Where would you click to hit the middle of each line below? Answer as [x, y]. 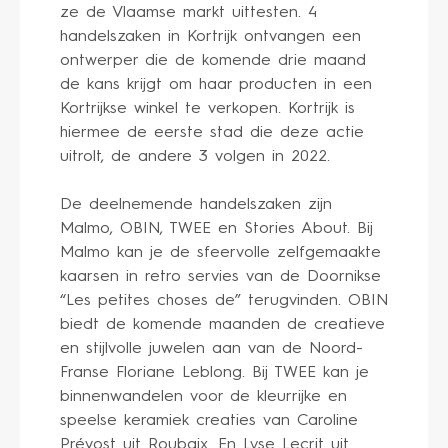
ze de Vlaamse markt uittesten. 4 [188, 12]
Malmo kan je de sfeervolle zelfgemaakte [220, 252]
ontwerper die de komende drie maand [213, 60]
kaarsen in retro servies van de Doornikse [220, 276]
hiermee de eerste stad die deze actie [212, 132]
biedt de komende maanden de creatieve [222, 324]
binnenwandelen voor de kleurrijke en [203, 396]
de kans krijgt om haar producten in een [216, 84]
